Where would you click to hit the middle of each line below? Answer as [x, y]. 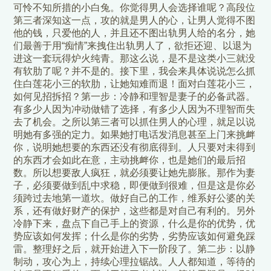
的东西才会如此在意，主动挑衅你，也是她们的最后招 [130, 160]
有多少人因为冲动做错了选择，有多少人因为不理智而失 [135, 109]
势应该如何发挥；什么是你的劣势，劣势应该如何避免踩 [135, 237]
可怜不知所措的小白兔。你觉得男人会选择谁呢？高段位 [135, 8]
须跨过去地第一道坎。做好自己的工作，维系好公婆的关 [135, 198]
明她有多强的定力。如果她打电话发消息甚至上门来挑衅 [135, 135]
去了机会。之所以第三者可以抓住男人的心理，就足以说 [135, 122]
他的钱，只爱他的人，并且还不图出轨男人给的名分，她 [135, 33]
